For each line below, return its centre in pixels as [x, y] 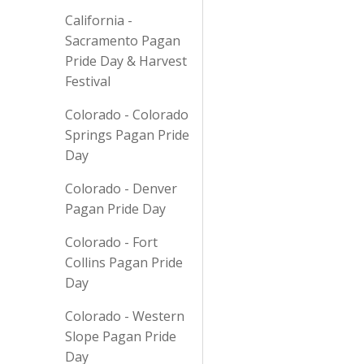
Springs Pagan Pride [127, 135]
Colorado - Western [125, 316]
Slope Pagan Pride [121, 336]
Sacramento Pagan [123, 41]
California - [99, 20]
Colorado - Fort [111, 242]
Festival [88, 81]
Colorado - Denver [121, 188]
